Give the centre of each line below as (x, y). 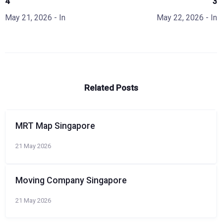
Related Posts (111, 88)
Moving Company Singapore (71, 180)
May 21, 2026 (28, 18)
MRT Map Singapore (55, 126)
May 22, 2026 (180, 18)
